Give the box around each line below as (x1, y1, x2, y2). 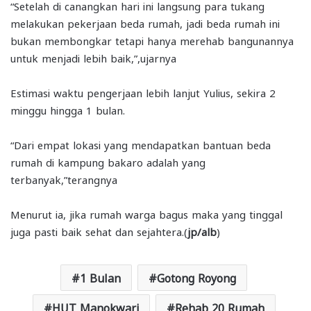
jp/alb (187, 224, 217, 237)
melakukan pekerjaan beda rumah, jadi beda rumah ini (10, 16, 280, 29)
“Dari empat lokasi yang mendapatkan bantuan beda (10, 137, 271, 151)
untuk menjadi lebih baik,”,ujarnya (10, 51, 176, 64)
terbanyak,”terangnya (10, 172, 117, 185)
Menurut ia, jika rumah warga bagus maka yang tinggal (10, 207, 283, 220)
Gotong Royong (157, 270, 236, 284)
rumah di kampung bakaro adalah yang (10, 155, 205, 168)
